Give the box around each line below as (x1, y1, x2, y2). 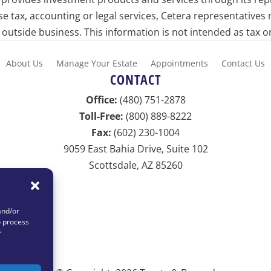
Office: (85, 93, 117, 107)
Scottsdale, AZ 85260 (88, 158, 183, 172)
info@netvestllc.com (86, 175, 185, 189)
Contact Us (221, 57, 265, 70)
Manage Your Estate (56, 57, 137, 70)
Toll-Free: (79, 109, 123, 123)
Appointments (151, 57, 208, 70)
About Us (6, 57, 43, 70)
